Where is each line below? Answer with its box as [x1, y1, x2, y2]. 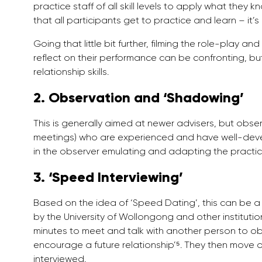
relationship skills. [33, 66, 109, 78]
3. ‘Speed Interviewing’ [33, 168, 183, 186]
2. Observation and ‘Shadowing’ [33, 89, 244, 106]
